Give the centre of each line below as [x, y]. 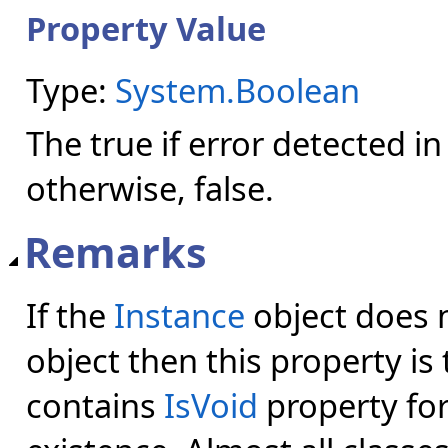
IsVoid [211, 406]
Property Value [146, 28]
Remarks [115, 251]
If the [70, 316]
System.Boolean [237, 91]
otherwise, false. [150, 188]
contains [95, 406]
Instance [179, 316]
